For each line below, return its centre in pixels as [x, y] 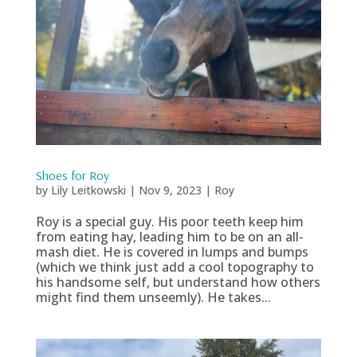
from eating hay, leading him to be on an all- [169, 237]
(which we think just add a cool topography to [175, 267]
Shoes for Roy [72, 176]
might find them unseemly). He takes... [153, 298]
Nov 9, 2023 [170, 190]
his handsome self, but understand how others [178, 282]
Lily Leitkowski [88, 190]
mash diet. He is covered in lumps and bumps [172, 252]
